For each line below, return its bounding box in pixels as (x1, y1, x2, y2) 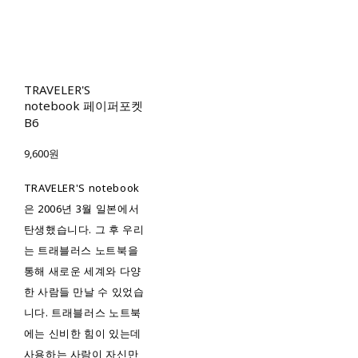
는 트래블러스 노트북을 (23, 243, 139, 258)
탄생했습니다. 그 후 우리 (23, 222, 145, 237)
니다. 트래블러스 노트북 (23, 305, 142, 320)
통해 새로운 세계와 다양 (23, 264, 142, 279)
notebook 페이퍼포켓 (23, 97, 143, 114)
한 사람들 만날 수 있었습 (23, 284, 145, 300)
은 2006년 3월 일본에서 (23, 201, 140, 217)
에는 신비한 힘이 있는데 (23, 326, 142, 341)
